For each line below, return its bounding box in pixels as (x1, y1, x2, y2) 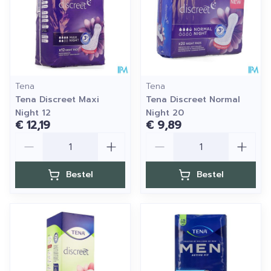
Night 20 (146, 106, 184, 119)
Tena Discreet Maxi (15, 93, 99, 106)
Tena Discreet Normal (146, 93, 240, 106)
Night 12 (15, 106, 51, 119)
